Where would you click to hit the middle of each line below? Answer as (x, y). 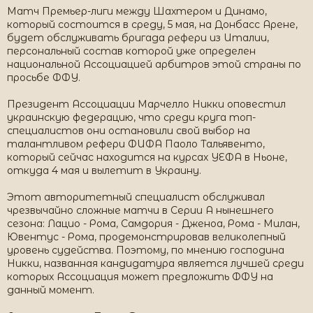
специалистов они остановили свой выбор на (129, 131)
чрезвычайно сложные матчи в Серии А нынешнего (140, 210)
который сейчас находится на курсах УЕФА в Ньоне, (147, 157)
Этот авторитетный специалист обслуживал (136, 197)
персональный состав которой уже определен (131, 51)
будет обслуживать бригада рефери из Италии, (138, 38)
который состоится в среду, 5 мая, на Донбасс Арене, (152, 24)
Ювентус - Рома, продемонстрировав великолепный (146, 237)
